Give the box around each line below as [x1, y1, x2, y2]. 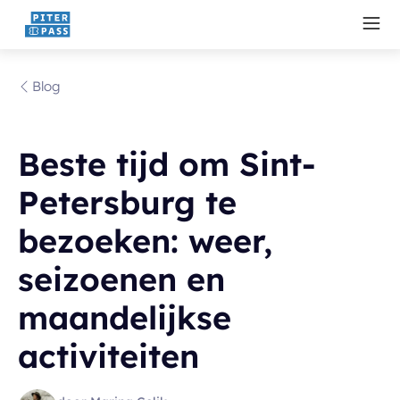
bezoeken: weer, [18, 221, 272, 261]
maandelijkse [18, 297, 231, 337]
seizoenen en [18, 259, 225, 299]
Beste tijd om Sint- [18, 144, 316, 184]
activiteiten [18, 336, 199, 376]
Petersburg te [18, 182, 237, 222]
